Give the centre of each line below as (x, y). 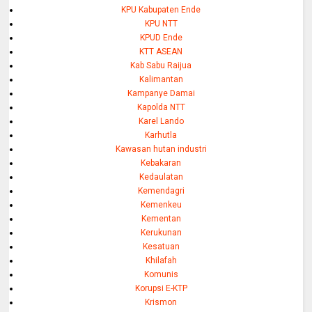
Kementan (161, 219)
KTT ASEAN (161, 52)
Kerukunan (161, 233)
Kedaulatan (161, 177)
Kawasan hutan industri (161, 149)
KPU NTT (161, 24)
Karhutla (161, 135)
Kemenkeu (161, 205)
